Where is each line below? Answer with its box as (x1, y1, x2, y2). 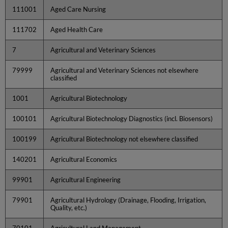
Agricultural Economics (50, 155, 118, 163)
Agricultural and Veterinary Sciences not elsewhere (50, 66, 199, 74)
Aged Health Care (50, 25, 103, 34)
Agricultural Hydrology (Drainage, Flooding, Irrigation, (50, 195, 207, 204)
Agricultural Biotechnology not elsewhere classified (50, 134, 198, 143)
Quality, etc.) (50, 203, 88, 212)
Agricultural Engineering (50, 175, 121, 184)
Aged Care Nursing (50, 5, 106, 13)
